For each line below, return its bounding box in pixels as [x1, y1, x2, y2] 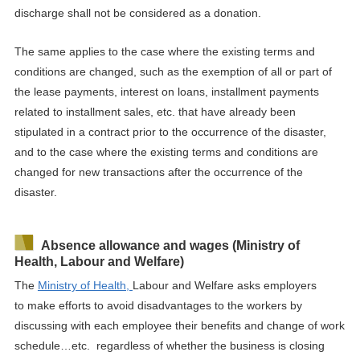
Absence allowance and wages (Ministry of [40, 238, 300, 252]
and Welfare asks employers [168, 278, 317, 292]
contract [88, 125, 133, 138]
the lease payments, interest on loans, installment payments [14, 84, 319, 98]
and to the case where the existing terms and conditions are [14, 145, 318, 158]
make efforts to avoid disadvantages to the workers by [27, 298, 302, 312]
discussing [14, 318, 71, 332]
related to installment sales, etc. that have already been [14, 104, 296, 118]
